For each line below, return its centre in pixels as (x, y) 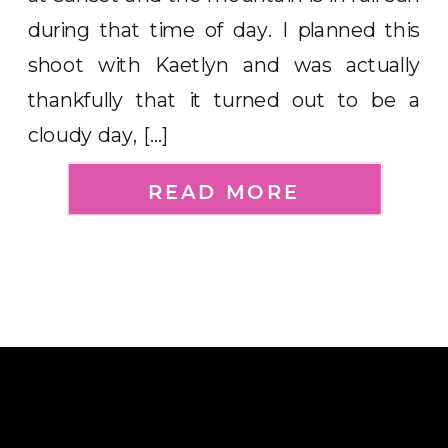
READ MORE (224, 192)
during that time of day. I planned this (224, 29)
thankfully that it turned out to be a (224, 99)
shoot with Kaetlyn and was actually (224, 64)
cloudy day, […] (99, 134)
